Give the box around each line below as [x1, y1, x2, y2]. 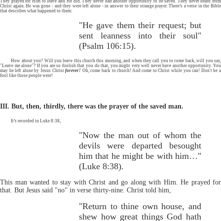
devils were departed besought [79, 140, 201, 150]
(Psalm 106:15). [79, 40, 136, 51]
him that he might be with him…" [79, 150, 201, 161]
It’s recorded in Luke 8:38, [11, 118, 61, 123]
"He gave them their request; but [79, 20, 201, 30]
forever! [65, 68, 81, 73]
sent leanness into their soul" [79, 30, 201, 40]
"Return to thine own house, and [79, 201, 201, 211]
